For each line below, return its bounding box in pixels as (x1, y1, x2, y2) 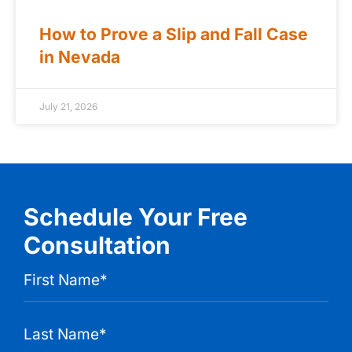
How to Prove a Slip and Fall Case (39, 24, 308, 44)
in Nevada (39, 46, 120, 67)
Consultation (24, 230, 170, 259)
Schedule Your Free (24, 202, 247, 231)
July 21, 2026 (39, 100, 97, 112)
